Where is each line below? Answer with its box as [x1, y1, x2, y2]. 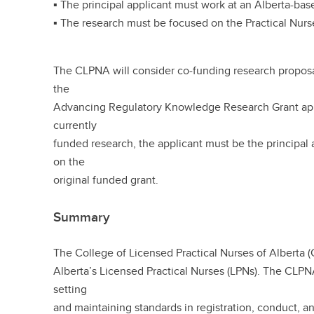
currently [53, 117, 97, 133]
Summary [53, 207, 111, 226]
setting [53, 281, 88, 297]
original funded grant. [53, 172, 159, 188]
